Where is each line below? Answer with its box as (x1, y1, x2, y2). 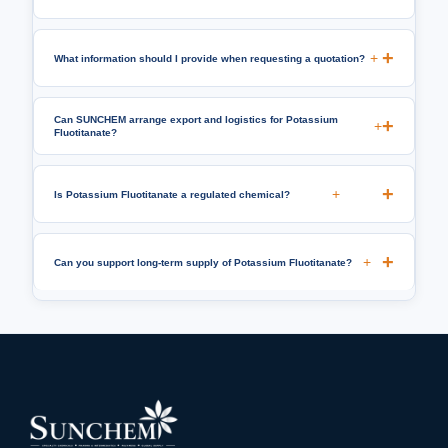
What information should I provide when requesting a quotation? (54, 52, 365, 64)
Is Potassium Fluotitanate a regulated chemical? (54, 188, 290, 200)
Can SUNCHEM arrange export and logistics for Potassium (54, 114, 338, 126)
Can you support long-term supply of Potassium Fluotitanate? (54, 256, 352, 268)
